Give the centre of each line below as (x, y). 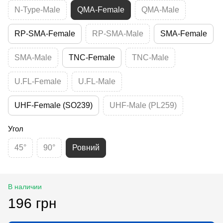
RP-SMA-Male (118, 33)
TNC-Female (92, 57)
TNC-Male (150, 57)
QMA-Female (101, 9)
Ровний (86, 147)
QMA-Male (160, 9)
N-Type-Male (37, 9)
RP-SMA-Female (45, 33)
